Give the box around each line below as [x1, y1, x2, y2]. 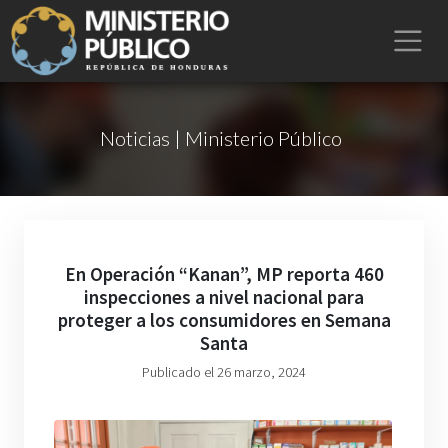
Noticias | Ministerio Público [99, 126, 342, 150]
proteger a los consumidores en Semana [57, 308, 391, 332]
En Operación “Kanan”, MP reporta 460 [64, 262, 384, 286]
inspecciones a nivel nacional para [84, 285, 364, 309]
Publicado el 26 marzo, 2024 [142, 363, 306, 381]
